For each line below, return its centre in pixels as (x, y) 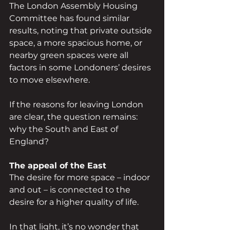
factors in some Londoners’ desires (81, 68)
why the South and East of (65, 129)
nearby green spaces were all (70, 55)
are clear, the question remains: (74, 117)
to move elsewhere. (50, 80)
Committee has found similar (70, 18)
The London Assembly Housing (74, 6)
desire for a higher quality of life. (74, 202)
